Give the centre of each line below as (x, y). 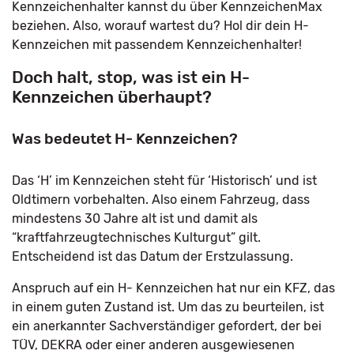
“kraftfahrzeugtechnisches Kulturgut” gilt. (136, 237)
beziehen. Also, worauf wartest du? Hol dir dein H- (160, 26)
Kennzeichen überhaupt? (112, 97)
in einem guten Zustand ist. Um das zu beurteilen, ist (168, 307)
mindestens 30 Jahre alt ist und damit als (135, 218)
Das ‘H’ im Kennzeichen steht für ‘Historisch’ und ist (164, 181)
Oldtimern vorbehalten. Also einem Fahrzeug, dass (161, 200)
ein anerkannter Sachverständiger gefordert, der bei (167, 326)
